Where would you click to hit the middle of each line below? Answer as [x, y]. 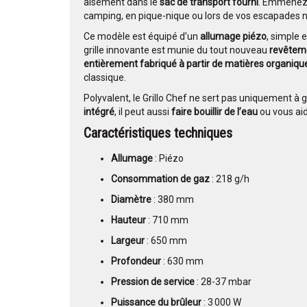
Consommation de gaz [160, 179]
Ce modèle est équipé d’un [142, 37]
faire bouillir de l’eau [214, 112]
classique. [105, 78]
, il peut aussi [143, 112]
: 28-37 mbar [223, 282]
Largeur [128, 241]
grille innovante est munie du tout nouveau [176, 50]
